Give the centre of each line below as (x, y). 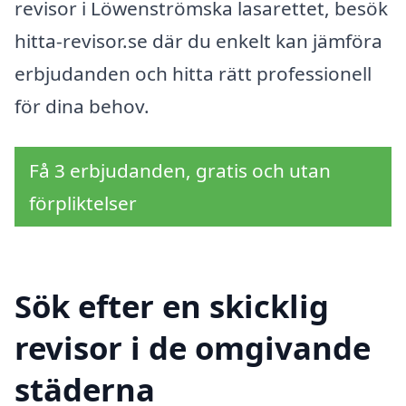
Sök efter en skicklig (172, 306)
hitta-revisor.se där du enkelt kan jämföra (198, 40)
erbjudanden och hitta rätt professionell (193, 73)
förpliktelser (83, 203)
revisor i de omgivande (193, 348)
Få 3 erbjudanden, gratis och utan (180, 171)
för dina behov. (82, 106)
